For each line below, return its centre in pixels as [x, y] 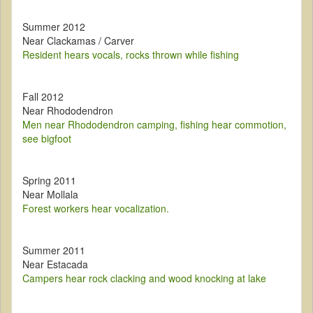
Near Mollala [50, 195]
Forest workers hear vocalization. [96, 209]
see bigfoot [47, 139]
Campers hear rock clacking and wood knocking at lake [144, 278]
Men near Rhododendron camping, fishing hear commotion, [154, 125]
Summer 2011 [54, 250]
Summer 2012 [54, 27]
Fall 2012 [43, 97]
